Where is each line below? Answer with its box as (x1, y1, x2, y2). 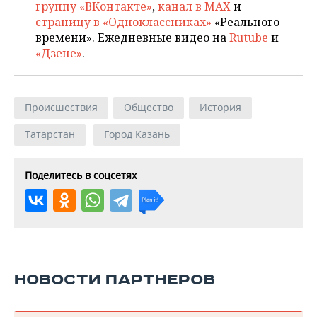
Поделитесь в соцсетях (25, 168, 137, 182)
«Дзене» (35, 45, 82, 61)
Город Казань (104, 127, 170, 141)
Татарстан (25, 127, 75, 141)
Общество (124, 100, 173, 114)
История (200, 100, 241, 114)
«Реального (212, 14, 279, 30)
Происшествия (25, 100, 98, 114)
